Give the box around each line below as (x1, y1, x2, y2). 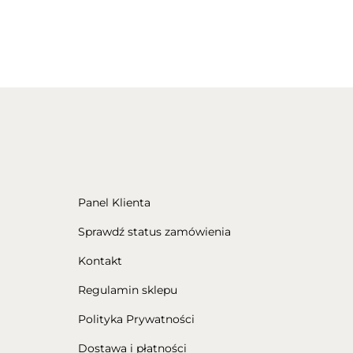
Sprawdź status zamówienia (77, 224, 231, 239)
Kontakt (77, 253, 122, 268)
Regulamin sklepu (77, 282, 177, 297)
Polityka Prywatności (77, 311, 195, 326)
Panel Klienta (77, 195, 150, 210)
